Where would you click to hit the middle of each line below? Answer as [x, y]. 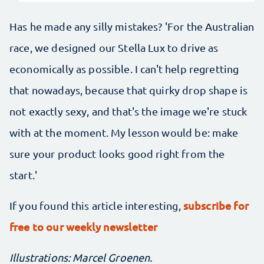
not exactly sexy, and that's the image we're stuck [128, 111]
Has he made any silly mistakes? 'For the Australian [132, 26]
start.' [24, 174]
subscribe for [216, 205]
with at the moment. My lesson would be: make [124, 132]
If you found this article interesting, [96, 205]
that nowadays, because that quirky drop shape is [129, 90]
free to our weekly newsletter [84, 226]
